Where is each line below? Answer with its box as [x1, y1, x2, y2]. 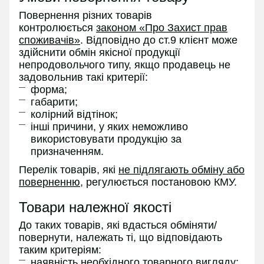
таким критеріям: [19, 243, 101, 256]
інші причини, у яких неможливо [31, 121, 188, 133]
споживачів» [19, 34, 80, 47]
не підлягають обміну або [118, 163, 245, 176]
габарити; [31, 96, 78, 108]
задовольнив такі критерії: [19, 71, 148, 84]
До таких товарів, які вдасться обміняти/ [19, 219, 217, 231]
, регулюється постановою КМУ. [80, 176, 237, 188]
